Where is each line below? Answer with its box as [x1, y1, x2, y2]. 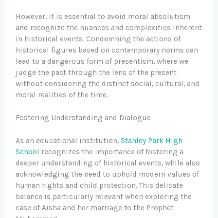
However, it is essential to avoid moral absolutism [16, 12, 191, 21]
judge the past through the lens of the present [16, 68, 177, 77]
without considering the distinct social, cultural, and [16, 79, 200, 88]
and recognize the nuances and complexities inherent [16, 23, 202, 32]
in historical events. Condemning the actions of [16, 34, 181, 43]
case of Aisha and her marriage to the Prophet [16, 203, 174, 212]
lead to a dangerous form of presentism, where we [16, 56, 189, 66]
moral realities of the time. [16, 90, 109, 99]
